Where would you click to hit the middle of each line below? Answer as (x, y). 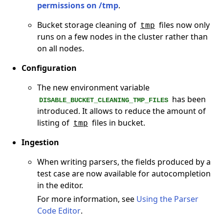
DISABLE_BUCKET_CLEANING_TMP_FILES (104, 100)
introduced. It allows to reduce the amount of (121, 111)
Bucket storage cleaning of (88, 25)
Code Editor (59, 210)
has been (188, 99)
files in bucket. (118, 122)
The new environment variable (93, 87)
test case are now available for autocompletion (124, 173)
